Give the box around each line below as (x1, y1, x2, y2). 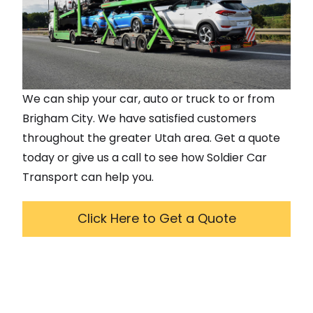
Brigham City (22, 110, 93, 126)
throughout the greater (22, 129, 154, 146)
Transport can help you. (22, 168, 154, 185)
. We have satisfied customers (93, 110, 256, 126)
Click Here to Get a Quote (77, 209, 236, 227)
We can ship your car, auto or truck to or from (22, 90, 275, 107)
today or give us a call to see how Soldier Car (22, 149, 267, 166)
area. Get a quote (181, 129, 280, 146)
